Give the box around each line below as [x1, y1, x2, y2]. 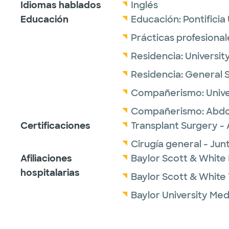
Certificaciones [20, 120, 90, 132]
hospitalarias [20, 167, 80, 179]
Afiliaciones [20, 152, 72, 165]
